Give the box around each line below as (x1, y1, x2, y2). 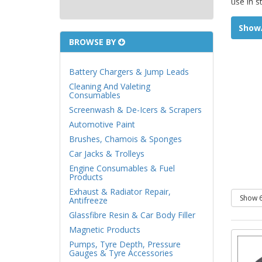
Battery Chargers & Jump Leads (69, 66, 189, 77)
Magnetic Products (69, 224, 140, 235)
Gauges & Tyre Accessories (69, 247, 173, 258)
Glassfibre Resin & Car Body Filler (69, 209, 195, 220)
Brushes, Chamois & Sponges (69, 133, 182, 144)
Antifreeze (69, 195, 108, 206)
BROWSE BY (69, 36, 118, 47)
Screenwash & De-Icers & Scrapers (69, 104, 202, 115)
